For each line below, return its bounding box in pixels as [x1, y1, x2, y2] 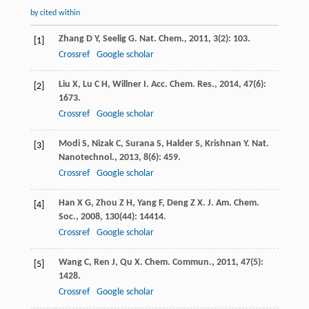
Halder [166, 139, 193, 150]
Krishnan [204, 139, 241, 150]
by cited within [30, 9, 80, 18]
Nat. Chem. [139, 34, 184, 45]
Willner [112, 79, 141, 90]
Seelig [102, 34, 126, 45]
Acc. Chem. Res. [150, 79, 215, 90]
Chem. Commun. [144, 257, 212, 268]
